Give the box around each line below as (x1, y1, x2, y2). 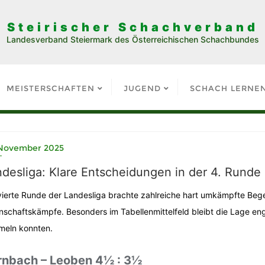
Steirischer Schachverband (7, 20, 258, 34)
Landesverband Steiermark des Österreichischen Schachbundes (6, 34, 259, 44)
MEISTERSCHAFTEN (6, 83, 95, 93)
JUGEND (123, 83, 161, 93)
